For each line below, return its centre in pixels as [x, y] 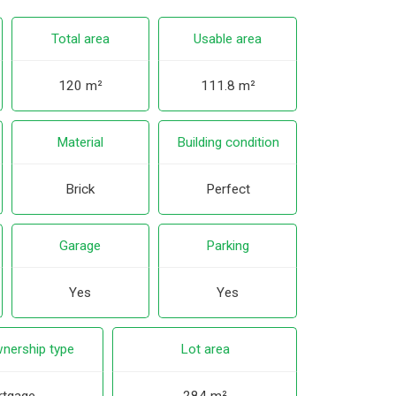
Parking [228, 246]
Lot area [205, 350]
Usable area [228, 39]
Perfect [228, 190]
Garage [80, 246]
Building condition [228, 143]
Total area [80, 39]
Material [80, 143]
